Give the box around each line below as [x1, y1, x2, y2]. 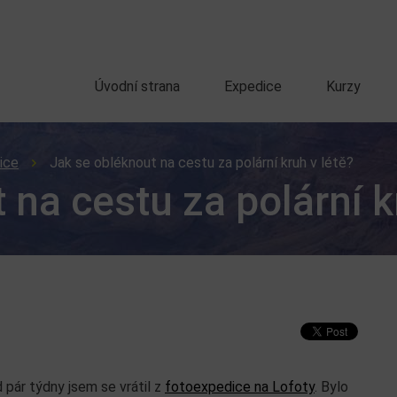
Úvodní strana [95, 78, 180, 95]
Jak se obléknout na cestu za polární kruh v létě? [50, 154, 354, 171]
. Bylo [315, 378, 348, 395]
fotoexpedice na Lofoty [165, 378, 315, 395]
